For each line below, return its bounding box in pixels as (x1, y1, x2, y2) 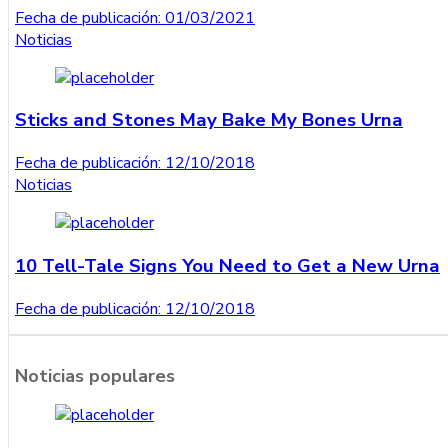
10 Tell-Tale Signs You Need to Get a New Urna (15, 252, 440, 279)
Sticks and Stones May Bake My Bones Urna (15, 107, 403, 134)
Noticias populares (15, 364, 175, 389)
